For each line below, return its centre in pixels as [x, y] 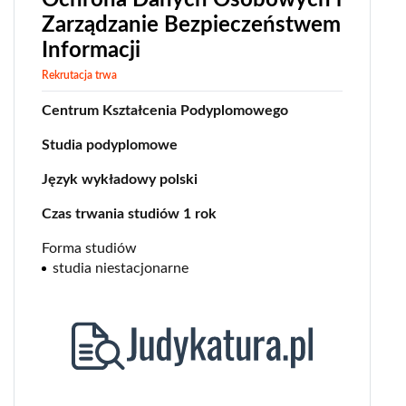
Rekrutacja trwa [79, 75]
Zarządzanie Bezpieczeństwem [191, 25]
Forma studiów [89, 248]
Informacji [91, 50]
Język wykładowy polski [120, 179]
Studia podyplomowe [110, 145]
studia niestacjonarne [121, 268]
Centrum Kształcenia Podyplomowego [165, 110]
